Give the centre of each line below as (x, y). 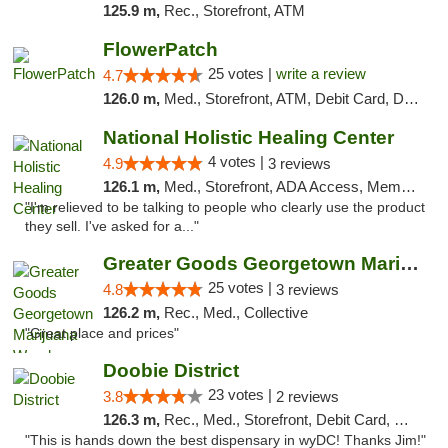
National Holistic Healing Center (248, 137)
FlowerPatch (160, 49)
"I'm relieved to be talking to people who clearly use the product (225, 207)
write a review (320, 73)
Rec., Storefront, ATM (234, 10)
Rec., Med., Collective (235, 312)
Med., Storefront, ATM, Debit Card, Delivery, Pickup (283, 98)
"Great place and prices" (102, 333)
